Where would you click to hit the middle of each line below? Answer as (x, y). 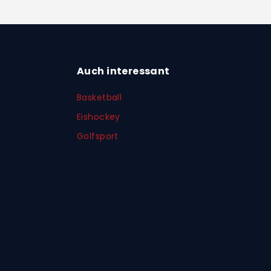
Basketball (100, 98)
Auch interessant (123, 71)
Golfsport (98, 136)
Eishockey (99, 117)
